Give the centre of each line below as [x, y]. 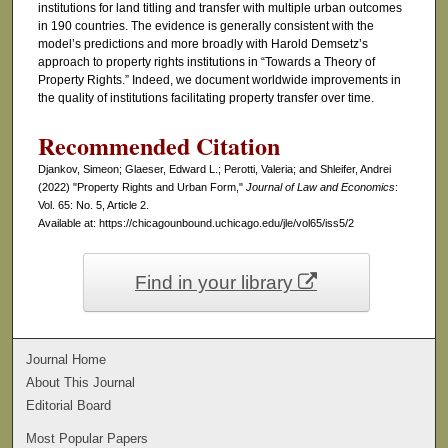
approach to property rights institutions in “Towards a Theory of [206, 62]
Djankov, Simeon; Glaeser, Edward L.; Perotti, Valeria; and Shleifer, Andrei [214, 169]
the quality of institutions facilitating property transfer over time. [205, 98]
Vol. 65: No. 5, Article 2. [93, 205]
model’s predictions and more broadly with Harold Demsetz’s [202, 44]
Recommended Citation [158, 146]
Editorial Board [69, 406]
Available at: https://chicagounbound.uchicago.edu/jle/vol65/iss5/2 [195, 223]
